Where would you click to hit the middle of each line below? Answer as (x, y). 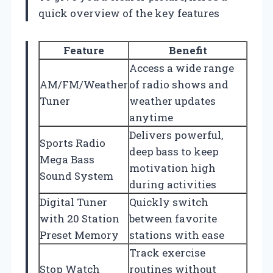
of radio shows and (179, 85)
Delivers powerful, (176, 135)
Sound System (76, 176)
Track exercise (167, 253)
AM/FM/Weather (84, 85)
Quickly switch (169, 202)
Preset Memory (79, 235)
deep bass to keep (174, 152)
